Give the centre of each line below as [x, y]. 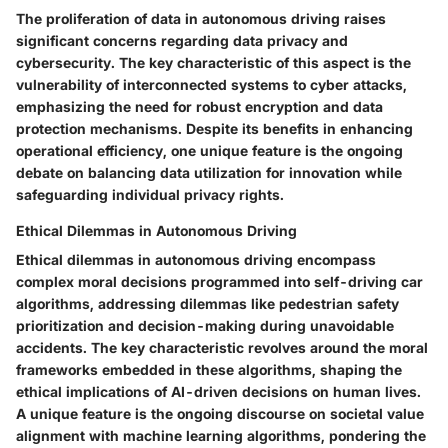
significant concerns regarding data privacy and [182, 40]
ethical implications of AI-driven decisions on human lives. [218, 391]
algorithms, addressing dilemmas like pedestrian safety [207, 303]
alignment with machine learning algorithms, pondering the [221, 435]
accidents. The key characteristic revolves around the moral [222, 347]
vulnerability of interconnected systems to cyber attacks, [211, 84]
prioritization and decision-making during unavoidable [205, 325]
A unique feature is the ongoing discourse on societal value [220, 413]
